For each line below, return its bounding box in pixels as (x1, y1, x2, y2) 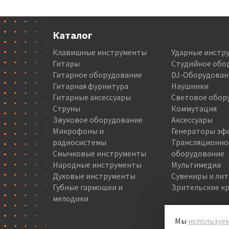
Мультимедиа (171, 159, 221, 170)
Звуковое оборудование (53, 114, 143, 125)
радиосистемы (53, 136, 106, 147)
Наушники (171, 80, 209, 91)
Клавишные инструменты (53, 47, 147, 57)
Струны (53, 103, 80, 113)
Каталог (53, 28, 93, 41)
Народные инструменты (53, 159, 142, 170)
